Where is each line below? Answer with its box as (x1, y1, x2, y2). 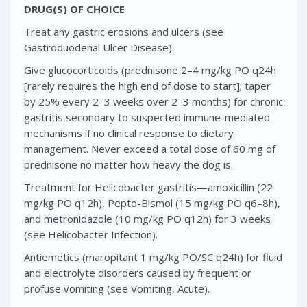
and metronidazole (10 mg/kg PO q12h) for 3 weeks (24, 211, 271, 225)
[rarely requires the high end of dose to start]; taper (24, 78, 271, 93)
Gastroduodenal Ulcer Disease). (24, 40, 174, 54)
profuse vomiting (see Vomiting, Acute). (24, 281, 210, 295)
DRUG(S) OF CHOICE (24, 1, 125, 16)
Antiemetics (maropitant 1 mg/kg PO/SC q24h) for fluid (24, 249, 282, 264)
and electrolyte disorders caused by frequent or (24, 265, 251, 280)
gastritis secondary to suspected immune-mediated (24, 110, 270, 124)
